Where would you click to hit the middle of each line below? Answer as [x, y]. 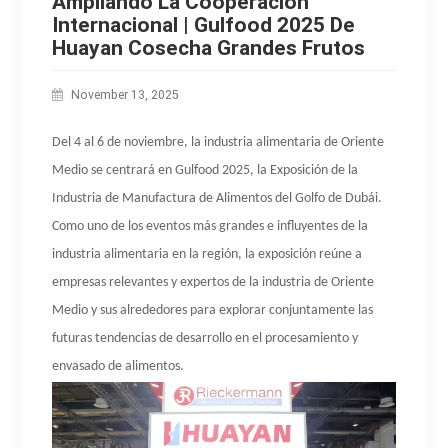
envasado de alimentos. [118, 366]
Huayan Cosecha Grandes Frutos [209, 47]
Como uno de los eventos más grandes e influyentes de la [210, 226]
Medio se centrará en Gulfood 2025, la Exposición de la [205, 170]
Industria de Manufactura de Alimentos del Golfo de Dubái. [217, 198]
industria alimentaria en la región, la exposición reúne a [207, 254]
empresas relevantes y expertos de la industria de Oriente [213, 282]
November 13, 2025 [125, 94]
